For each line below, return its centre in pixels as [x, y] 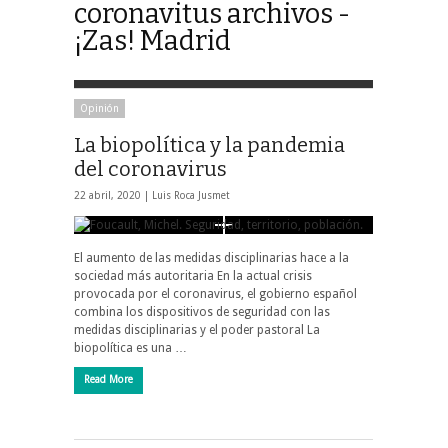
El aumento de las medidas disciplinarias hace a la [211, 257]
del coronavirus [150, 168]
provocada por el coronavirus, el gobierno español [215, 293]
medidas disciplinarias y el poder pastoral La [197, 329]
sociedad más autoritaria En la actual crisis [193, 275]
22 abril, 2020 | [113, 195]
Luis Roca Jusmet [191, 195]
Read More [108, 379]
